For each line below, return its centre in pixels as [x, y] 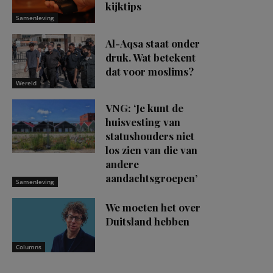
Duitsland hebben [147, 221]
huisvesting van [143, 122]
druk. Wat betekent [151, 57]
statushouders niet [150, 136]
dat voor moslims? [150, 71]
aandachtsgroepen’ [151, 178]
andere [122, 164]
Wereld [26, 83]
